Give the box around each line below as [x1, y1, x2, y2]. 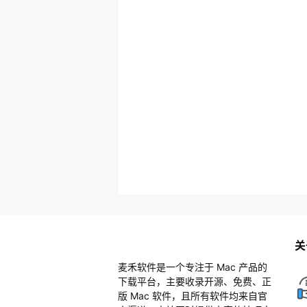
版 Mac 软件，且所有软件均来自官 [118, 290, 267, 302]
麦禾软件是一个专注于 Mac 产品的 [118, 261, 267, 273]
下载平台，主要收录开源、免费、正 [118, 275, 271, 287]
